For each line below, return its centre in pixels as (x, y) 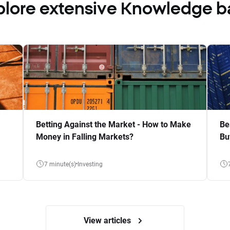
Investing (91, 164)
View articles (108, 220)
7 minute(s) (60, 164)
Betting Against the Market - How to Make (113, 124)
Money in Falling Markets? (84, 136)
